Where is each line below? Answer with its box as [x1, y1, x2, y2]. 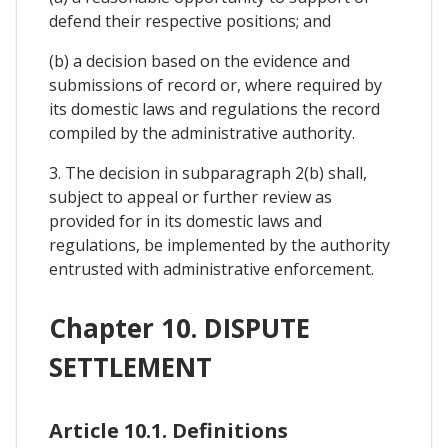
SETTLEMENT [49, 349, 212, 386]
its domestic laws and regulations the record [49, 97, 380, 120]
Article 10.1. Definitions [49, 417, 288, 445]
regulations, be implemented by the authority [49, 233, 390, 256]
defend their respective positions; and [49, 9, 331, 32]
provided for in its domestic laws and [49, 209, 322, 232]
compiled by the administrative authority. [49, 121, 355, 144]
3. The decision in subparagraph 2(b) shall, [49, 161, 367, 184]
